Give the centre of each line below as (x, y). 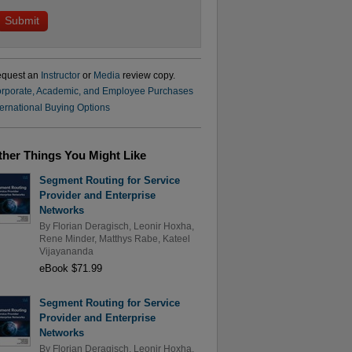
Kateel (176, 238)
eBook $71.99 (70, 268)
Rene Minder (66, 238)
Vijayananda (66, 251)
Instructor (60, 75)
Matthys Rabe (128, 238)
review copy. (147, 75)
